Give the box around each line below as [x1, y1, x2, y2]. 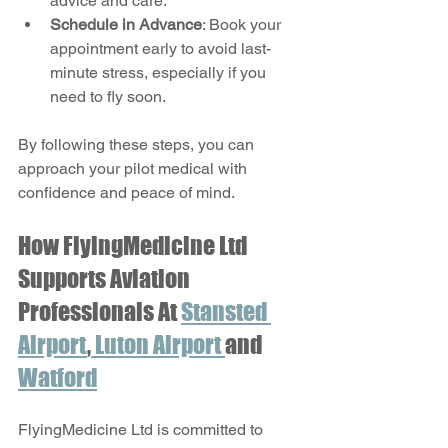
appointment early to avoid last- [50, 38, 271, 58]
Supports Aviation [18, 263, 194, 293]
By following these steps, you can [18, 134, 258, 154]
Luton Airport [91, 329, 225, 359]
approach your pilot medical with [18, 158, 251, 178]
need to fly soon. [50, 86, 166, 106]
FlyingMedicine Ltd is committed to [18, 419, 267, 439]
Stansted [181, 296, 271, 326]
